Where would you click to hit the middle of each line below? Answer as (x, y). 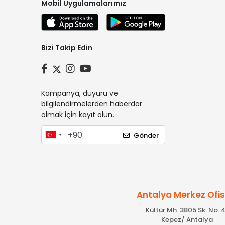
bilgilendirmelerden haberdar (92, 104)
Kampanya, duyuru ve (80, 94)
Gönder (146, 135)
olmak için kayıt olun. (78, 115)
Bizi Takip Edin (67, 48)
